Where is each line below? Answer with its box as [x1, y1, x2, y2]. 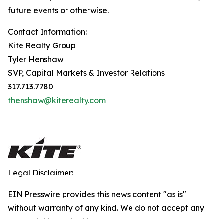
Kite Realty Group [8, 41, 76, 50]
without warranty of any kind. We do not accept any [8, 203, 204, 213]
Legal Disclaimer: [8, 168, 73, 177]
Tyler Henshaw [8, 54, 64, 64]
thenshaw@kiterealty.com [8, 95, 106, 105]
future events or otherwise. [8, 5, 109, 15]
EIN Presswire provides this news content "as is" [8, 189, 186, 199]
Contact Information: [8, 27, 87, 37]
